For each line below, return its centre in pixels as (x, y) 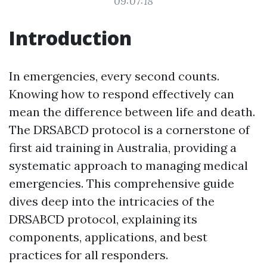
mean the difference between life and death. (132, 112)
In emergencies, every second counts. (114, 76)
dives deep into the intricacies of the (112, 201)
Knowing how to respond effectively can (122, 94)
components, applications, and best (108, 237)
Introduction (70, 38)
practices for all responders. (89, 255)
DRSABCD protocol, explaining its (103, 219)
